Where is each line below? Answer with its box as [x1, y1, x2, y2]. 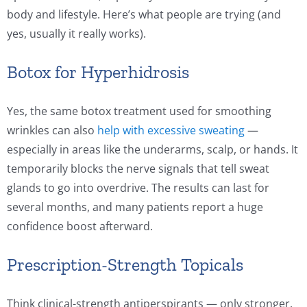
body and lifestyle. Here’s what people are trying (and [7, 6, 281, 22]
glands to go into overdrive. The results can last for [7, 180, 269, 195]
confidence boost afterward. [7, 218, 153, 234]
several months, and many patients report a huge [7, 199, 263, 214]
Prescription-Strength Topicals [7, 253, 243, 275]
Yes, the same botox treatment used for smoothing [7, 103, 271, 119]
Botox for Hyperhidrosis [7, 60, 189, 83]
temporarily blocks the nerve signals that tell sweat [7, 160, 269, 176]
